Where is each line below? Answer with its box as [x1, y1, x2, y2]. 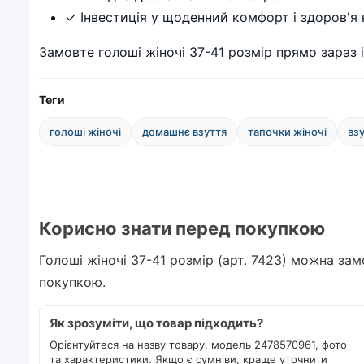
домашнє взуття [142, 124, 227, 138]
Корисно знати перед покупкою [39, 217, 325, 239]
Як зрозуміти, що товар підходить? [50, 314, 263, 331]
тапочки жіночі [248, 124, 327, 138]
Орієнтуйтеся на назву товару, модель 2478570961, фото [50, 337, 347, 351]
